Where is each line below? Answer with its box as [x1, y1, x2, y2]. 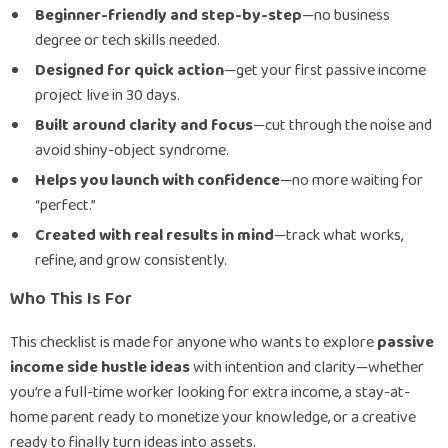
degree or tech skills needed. [35, 28, 220, 53]
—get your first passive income [224, 58, 426, 83]
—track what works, [274, 223, 403, 248]
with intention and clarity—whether [190, 355, 424, 380]
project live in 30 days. [35, 83, 180, 108]
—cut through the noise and [253, 113, 432, 138]
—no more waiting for [280, 168, 423, 193]
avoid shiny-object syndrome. [35, 138, 229, 163]
